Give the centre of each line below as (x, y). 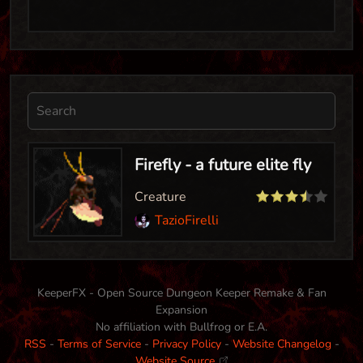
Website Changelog (282, 344)
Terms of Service (99, 344)
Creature (160, 196)
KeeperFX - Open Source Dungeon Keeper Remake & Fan (181, 293)
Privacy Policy (186, 344)
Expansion (181, 310)
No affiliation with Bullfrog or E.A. (181, 327)
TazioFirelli (187, 220)
